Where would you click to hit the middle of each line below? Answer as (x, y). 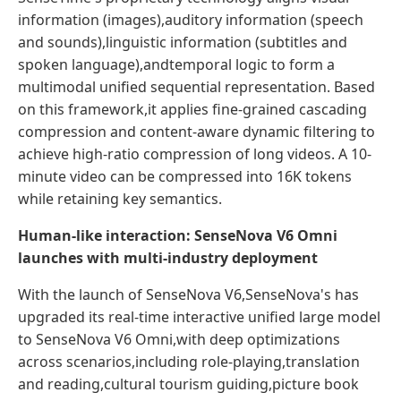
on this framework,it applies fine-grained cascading (192, 109)
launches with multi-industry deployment (168, 257)
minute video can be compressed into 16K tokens (185, 176)
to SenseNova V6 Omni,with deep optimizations (179, 339)
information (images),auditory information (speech (191, 19)
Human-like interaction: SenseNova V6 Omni (178, 235)
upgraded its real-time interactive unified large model (199, 316)
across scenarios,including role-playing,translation (189, 361)
